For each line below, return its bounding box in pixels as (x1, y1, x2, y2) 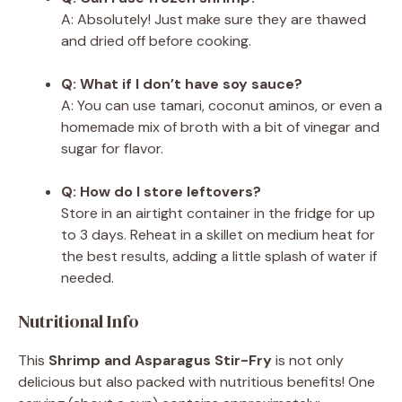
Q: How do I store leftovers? (61, 181, 261, 201)
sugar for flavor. (61, 138, 163, 158)
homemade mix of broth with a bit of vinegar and (61, 117, 380, 136)
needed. (61, 267, 114, 287)
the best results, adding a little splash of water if (61, 246, 377, 266)
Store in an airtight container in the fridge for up (61, 203, 375, 223)
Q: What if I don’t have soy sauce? (61, 74, 302, 93)
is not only (272, 350, 344, 370)
